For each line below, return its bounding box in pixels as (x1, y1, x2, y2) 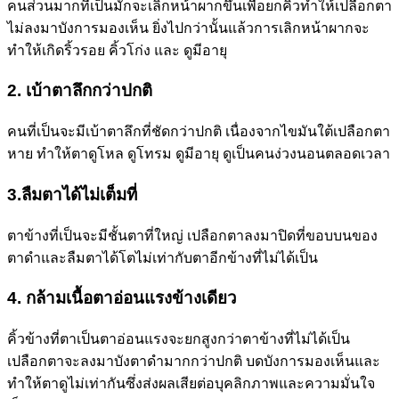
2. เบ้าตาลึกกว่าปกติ (7, 81, 152, 101)
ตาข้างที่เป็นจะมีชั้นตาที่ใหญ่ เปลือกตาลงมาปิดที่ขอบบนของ (7, 227, 378, 243)
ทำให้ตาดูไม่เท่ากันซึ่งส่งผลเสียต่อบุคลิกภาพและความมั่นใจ (7, 376, 375, 392)
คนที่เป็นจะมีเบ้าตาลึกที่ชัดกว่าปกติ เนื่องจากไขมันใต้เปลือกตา (7, 124, 390, 140)
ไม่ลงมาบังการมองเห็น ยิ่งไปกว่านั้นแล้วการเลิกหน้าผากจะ (7, 20, 370, 36)
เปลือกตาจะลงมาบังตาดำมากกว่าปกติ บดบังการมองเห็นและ (7, 354, 380, 370)
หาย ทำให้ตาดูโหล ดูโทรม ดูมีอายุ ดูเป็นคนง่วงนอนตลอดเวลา (7, 146, 390, 162)
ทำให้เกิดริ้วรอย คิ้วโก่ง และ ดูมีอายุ (7, 42, 227, 58)
